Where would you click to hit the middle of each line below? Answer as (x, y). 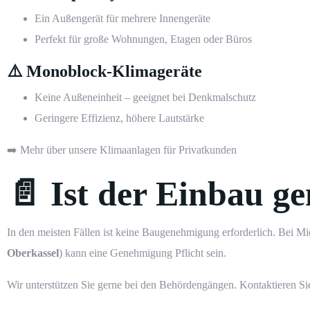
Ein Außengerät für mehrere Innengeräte (122, 19)
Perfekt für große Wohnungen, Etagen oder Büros (143, 39)
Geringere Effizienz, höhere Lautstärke (119, 118)
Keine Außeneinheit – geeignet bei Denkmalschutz (145, 98)
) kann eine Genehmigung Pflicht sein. (143, 253)
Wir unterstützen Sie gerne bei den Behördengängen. (123, 285)
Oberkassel (33, 253)
